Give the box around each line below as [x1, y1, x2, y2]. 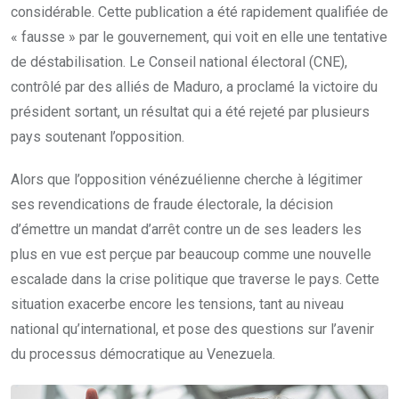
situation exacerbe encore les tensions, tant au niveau [11, 295, 344, 313]
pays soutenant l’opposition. [11, 127, 184, 145]
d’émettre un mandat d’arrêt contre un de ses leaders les [11, 220, 362, 238]
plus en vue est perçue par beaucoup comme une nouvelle [11, 245, 371, 263]
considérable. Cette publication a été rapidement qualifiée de [11, 3, 388, 20]
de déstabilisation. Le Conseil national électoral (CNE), [11, 53, 347, 70]
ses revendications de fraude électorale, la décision [11, 195, 333, 213]
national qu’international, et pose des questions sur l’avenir [11, 320, 374, 338]
